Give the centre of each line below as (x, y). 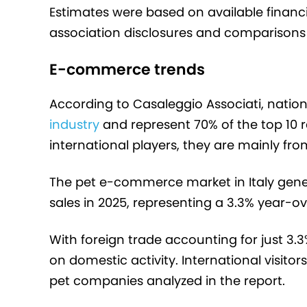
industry (74, 125)
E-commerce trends (127, 70)
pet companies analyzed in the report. (167, 281)
